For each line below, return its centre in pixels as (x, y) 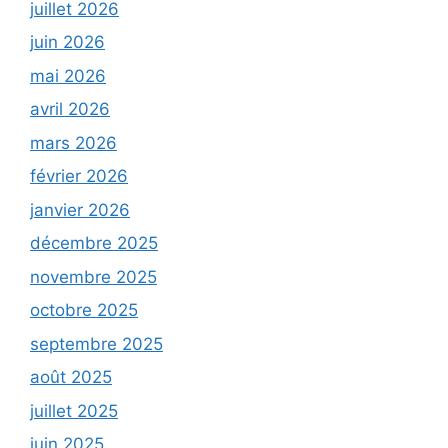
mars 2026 (73, 142)
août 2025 (71, 377)
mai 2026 (68, 75)
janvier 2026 (80, 209)
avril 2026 (70, 109)
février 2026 (79, 176)
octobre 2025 (84, 310)
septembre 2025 (96, 343)
